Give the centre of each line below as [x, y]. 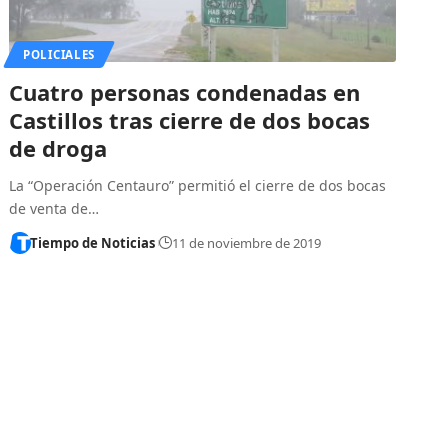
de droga [58, 147]
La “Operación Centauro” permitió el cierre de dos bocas [198, 185]
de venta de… [54, 208]
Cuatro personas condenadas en [185, 91]
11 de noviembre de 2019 [247, 242]
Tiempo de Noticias [92, 242]
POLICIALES [59, 54]
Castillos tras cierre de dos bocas [190, 119]
